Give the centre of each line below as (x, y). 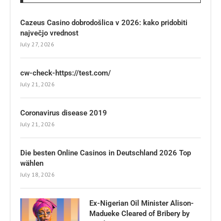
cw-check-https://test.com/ (66, 73)
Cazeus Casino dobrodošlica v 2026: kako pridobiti (104, 22)
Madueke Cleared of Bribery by (139, 213)
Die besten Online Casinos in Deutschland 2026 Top (106, 153)
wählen (32, 163)
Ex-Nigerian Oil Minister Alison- (142, 203)
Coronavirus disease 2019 (64, 113)
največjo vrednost (49, 33)
